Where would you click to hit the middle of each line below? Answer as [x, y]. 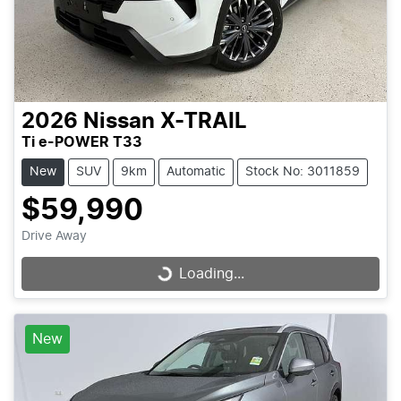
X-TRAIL [204, 121]
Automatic [196, 171]
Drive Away [54, 236]
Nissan [119, 121]
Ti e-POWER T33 [82, 142]
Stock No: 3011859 [303, 171]
